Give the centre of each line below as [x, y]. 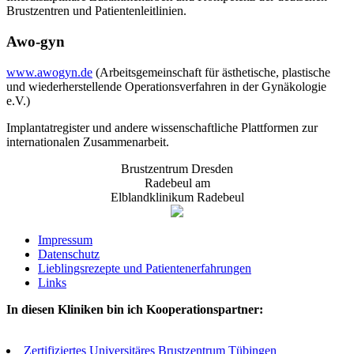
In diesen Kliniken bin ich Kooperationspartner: [135, 309]
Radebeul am [177, 183]
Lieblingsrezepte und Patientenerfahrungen [145, 268]
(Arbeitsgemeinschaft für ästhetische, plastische [211, 72]
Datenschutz [69, 254]
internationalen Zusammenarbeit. [88, 141]
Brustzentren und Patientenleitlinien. [96, 11]
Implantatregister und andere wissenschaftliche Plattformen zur [162, 127]
